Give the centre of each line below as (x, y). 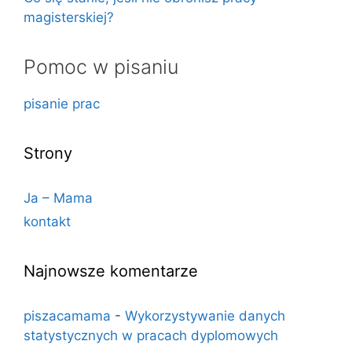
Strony (48, 153)
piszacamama (67, 315)
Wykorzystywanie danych (205, 315)
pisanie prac (62, 103)
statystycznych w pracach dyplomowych (151, 335)
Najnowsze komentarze (111, 271)
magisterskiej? (69, 17)
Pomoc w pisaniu (101, 66)
